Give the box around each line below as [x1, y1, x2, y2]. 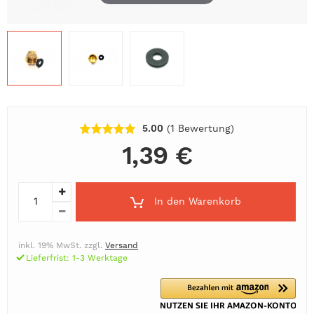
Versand [105, 240, 138, 250]
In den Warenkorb [153, 196, 241, 207]
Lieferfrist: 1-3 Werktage [26, 252, 128, 263]
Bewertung [175, 122, 231, 134]
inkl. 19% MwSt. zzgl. [18, 240, 105, 250]
